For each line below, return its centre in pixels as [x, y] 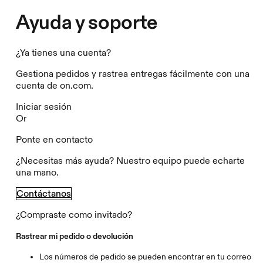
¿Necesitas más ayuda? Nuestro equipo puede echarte [131, 161]
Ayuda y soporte [87, 23]
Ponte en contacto [55, 139]
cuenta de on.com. [55, 85]
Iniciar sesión [44, 107]
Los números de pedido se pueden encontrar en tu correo [146, 257]
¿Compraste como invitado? [74, 215]
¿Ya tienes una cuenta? [64, 53]
